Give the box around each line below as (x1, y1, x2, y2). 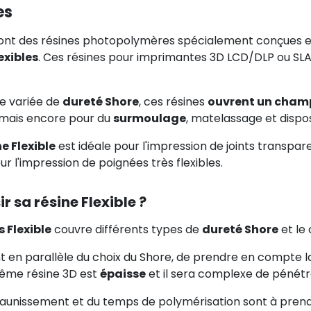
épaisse (99, 266, 146, 282)
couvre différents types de (51, 221, 202, 237)
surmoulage (112, 110, 186, 126)
